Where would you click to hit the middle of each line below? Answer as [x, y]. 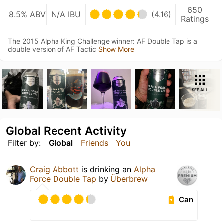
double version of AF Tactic [53, 49]
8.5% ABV [27, 14]
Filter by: [24, 143]
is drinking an [106, 170]
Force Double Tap [63, 179]
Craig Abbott [54, 170]
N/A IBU [66, 14]
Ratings [195, 19]
